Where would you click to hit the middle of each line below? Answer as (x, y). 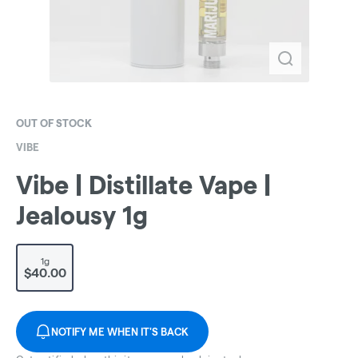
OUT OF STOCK (54, 123)
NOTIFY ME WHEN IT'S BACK (120, 332)
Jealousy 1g (82, 216)
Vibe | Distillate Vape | (143, 185)
